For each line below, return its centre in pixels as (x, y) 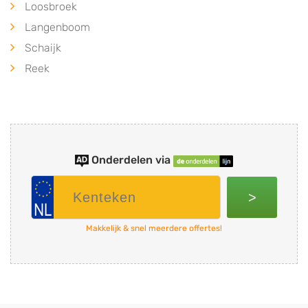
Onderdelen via (131, 160)
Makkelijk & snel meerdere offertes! (154, 229)
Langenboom (57, 27)
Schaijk (43, 48)
